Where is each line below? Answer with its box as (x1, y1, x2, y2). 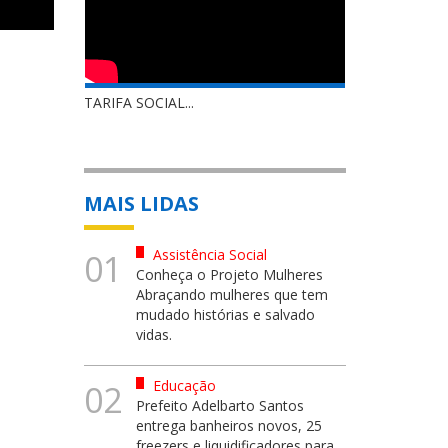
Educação (149, 376, 216, 395)
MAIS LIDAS (83, 190, 199, 217)
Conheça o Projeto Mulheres (136, 265, 323, 284)
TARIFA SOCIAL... (83, 93, 194, 112)
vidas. (136, 325, 172, 344)
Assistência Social (149, 245, 267, 264)
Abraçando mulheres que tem (136, 285, 328, 304)
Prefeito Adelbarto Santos (136, 396, 304, 415)
